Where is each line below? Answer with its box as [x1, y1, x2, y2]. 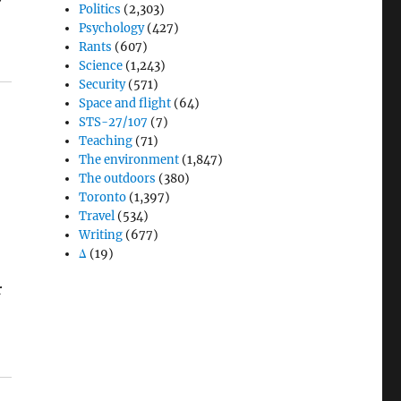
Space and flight [79, 95, 172, 111]
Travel [79, 208, 115, 224]
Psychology [79, 20, 145, 36]
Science [79, 57, 124, 73]
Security [79, 76, 126, 92]
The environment [79, 151, 180, 167]
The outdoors [79, 170, 157, 186]
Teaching [79, 132, 133, 149]
